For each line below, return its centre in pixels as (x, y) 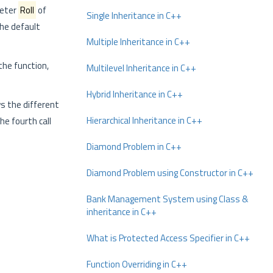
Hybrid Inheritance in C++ (135, 94)
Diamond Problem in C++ (134, 147)
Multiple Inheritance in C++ (138, 42)
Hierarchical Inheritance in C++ (144, 120)
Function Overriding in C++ (137, 264)
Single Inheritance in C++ (134, 16)
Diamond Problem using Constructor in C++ (170, 173)
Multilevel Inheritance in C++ (141, 68)
